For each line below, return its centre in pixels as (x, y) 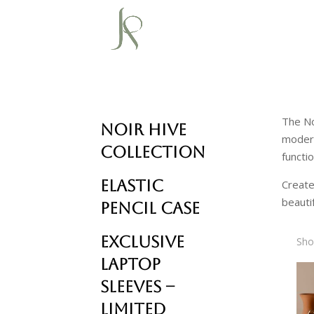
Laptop (130, 264)
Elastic (131, 185)
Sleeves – (137, 286)
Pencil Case (150, 208)
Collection (152, 152)
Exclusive (142, 241)
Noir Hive (143, 129)
